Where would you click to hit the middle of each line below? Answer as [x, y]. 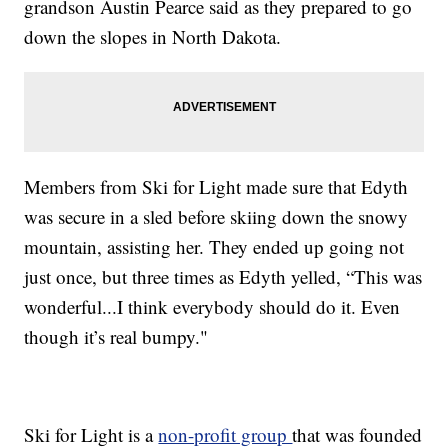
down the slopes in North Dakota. [153, 36]
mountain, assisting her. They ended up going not [214, 246]
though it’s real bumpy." [116, 336]
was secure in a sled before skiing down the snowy [216, 216]
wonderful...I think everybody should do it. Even [212, 306]
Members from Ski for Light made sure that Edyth [216, 186]
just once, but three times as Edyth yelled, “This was [223, 276]
